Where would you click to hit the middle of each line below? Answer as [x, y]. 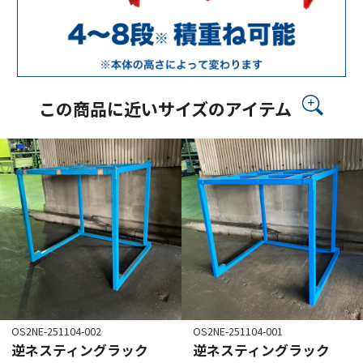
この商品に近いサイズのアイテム [165, 108]
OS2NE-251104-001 [238, 331]
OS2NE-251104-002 [56, 331]
